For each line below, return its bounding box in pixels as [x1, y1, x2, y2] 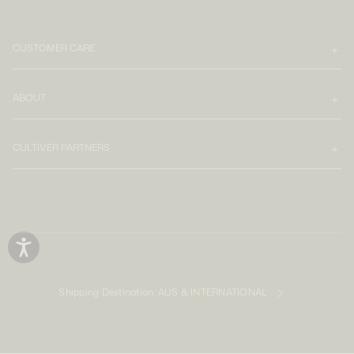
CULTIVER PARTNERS [13, 141, 110, 154]
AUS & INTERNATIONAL [157, 285, 270, 299]
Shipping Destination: [58, 285, 158, 299]
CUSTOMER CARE [13, 41, 95, 55]
